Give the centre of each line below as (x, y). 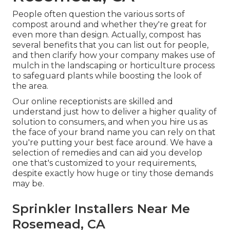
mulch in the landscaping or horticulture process (113, 65)
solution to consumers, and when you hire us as (110, 122)
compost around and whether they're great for (110, 24)
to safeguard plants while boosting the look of (107, 75)
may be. (28, 183)
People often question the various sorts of (99, 14)
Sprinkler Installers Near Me (101, 208)
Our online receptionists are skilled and (93, 101)
